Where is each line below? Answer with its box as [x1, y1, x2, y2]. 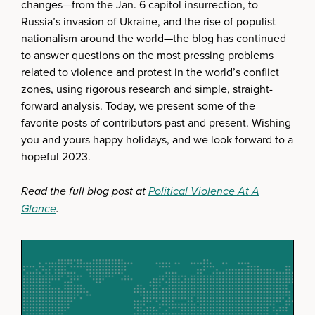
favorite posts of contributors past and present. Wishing [21, 115, 291, 130]
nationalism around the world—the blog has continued [21, 30, 286, 46]
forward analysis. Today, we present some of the [21, 98, 255, 113]
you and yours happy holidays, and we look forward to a [21, 131, 293, 147]
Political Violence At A [148, 183, 259, 199]
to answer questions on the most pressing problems [21, 47, 274, 63]
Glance [21, 200, 56, 217]
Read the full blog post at [21, 183, 148, 199]
